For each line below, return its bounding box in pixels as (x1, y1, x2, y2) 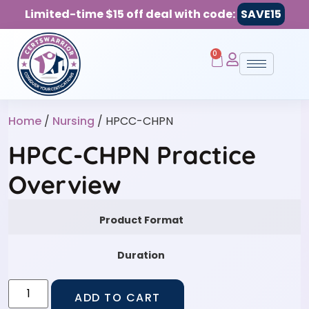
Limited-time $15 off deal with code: (24, 6, 237, 22)
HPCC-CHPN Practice (8, 139, 256, 170)
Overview (8, 168, 121, 200)
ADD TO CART (74, 290, 161, 306)
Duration (117, 248, 165, 262)
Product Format (99, 212, 183, 227)
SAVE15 (240, 6, 281, 22)
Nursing (52, 112, 94, 129)
